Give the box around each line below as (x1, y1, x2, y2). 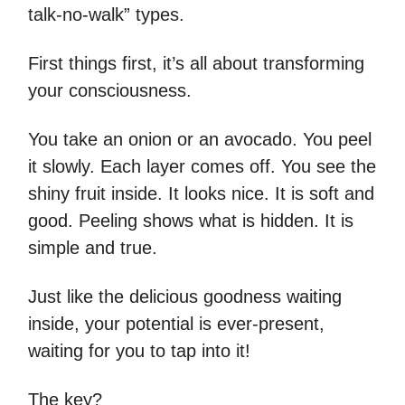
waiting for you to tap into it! (28, 341, 250, 362)
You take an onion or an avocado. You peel (28, 129, 372, 150)
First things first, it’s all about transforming (28, 53, 364, 74)
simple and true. (28, 238, 157, 259)
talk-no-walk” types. (28, 5, 184, 25)
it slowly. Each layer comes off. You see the (28, 156, 376, 177)
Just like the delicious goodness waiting (28, 287, 342, 307)
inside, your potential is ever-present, (28, 314, 325, 334)
